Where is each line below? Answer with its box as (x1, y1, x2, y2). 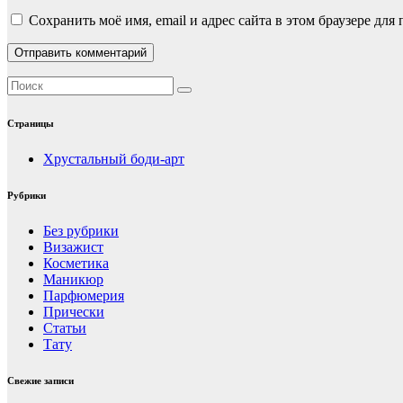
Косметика (43, 255, 109, 272)
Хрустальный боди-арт (43, 151, 184, 167)
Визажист (43, 239, 103, 255)
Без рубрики (43, 223, 119, 239)
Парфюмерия (43, 288, 124, 304)
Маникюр (43, 272, 103, 288)
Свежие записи (7, 375, 74, 387)
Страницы (7, 118, 54, 130)
